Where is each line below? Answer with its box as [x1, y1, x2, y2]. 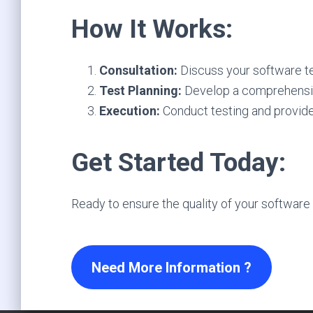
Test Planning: [99, 83, 182, 98]
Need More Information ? [91, 259, 252, 276]
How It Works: [71, 14, 233, 44]
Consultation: [99, 63, 177, 78]
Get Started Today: [71, 147, 286, 177]
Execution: [99, 103, 160, 118]
